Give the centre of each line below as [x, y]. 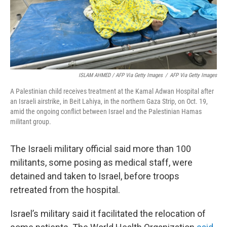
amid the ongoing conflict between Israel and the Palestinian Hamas [106, 111]
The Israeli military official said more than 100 [101, 149]
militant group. [31, 122]
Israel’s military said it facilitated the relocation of [108, 214]
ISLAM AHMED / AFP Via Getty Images [121, 75]
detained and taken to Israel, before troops [95, 176]
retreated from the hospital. [65, 190]
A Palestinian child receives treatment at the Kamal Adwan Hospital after [112, 91]
